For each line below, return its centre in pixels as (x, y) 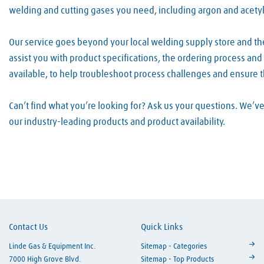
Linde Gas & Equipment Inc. (52, 247)
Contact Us (28, 227)
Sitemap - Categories (174, 247)
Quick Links (162, 227)
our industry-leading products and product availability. (117, 122)
